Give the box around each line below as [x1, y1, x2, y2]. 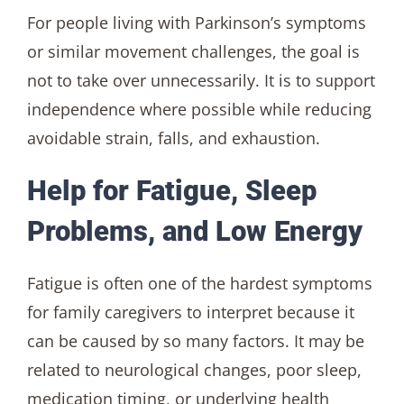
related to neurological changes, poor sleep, [26, 358, 362, 381]
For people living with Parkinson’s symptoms [26, 12, 366, 34]
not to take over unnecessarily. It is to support [26, 69, 375, 92]
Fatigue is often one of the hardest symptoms [26, 271, 372, 294]
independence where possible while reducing [26, 98, 372, 121]
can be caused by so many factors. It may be [26, 329, 364, 352]
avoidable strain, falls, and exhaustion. [26, 127, 320, 150]
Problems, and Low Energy [26, 215, 363, 249]
